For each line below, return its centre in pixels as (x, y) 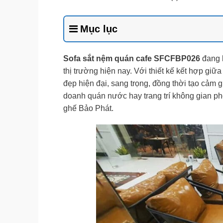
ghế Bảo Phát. (88, 108)
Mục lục (99, 29)
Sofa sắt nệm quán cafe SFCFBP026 (132, 58)
